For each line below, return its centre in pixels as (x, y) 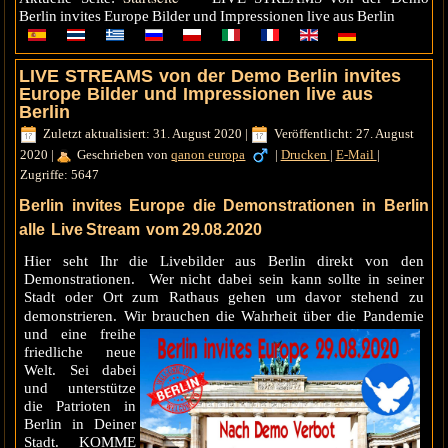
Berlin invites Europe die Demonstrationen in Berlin (224, 206)
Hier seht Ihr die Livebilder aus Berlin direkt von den (224, 261)
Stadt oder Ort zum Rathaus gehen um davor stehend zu (224, 297)
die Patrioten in (80, 406)
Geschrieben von (124, 154)
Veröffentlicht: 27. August (344, 134)
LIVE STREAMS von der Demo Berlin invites (210, 76)
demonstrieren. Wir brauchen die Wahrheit (164, 316)
